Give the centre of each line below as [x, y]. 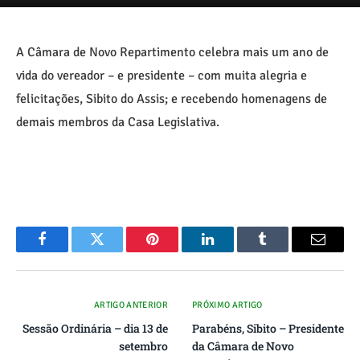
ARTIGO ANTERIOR [130, 305]
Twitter [117, 251]
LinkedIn [233, 277]
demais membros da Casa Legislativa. [118, 122]
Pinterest [177, 251]
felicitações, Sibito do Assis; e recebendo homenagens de [172, 99]
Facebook [69, 251]
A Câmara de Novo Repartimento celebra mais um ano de [172, 52]
